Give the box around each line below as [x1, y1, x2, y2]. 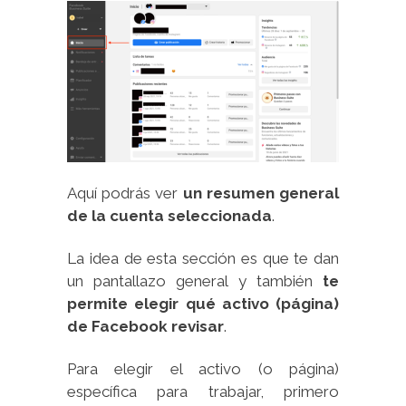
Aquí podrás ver [67, 184, 183, 203]
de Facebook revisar [67, 317, 224, 336]
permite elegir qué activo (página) [67, 295, 339, 314]
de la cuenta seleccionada [67, 207, 272, 226]
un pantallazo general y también [67, 272, 323, 291]
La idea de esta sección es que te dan [67, 249, 339, 268]
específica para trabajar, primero [67, 382, 339, 401]
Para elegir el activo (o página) [67, 360, 339, 379]
